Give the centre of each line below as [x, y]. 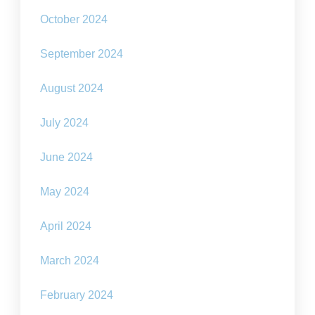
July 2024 [65, 123]
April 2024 [66, 226]
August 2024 [72, 89]
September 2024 [82, 54]
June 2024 [67, 157]
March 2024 [70, 261]
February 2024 [77, 295]
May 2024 [65, 192]
